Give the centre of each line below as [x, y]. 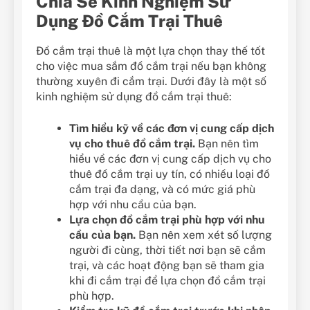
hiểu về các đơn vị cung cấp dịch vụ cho [170, 159]
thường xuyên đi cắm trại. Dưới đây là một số [151, 82]
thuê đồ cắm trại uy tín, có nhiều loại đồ [170, 174]
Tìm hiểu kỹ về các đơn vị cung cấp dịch [172, 129]
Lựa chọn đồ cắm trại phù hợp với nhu [167, 220]
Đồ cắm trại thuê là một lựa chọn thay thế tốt [151, 51]
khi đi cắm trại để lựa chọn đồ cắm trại [167, 281]
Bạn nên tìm [227, 144]
